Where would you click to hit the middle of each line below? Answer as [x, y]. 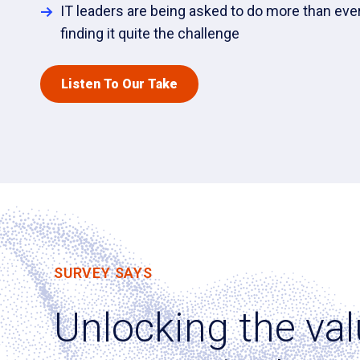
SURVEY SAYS [103, 273]
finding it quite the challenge [150, 33]
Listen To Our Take [119, 84]
